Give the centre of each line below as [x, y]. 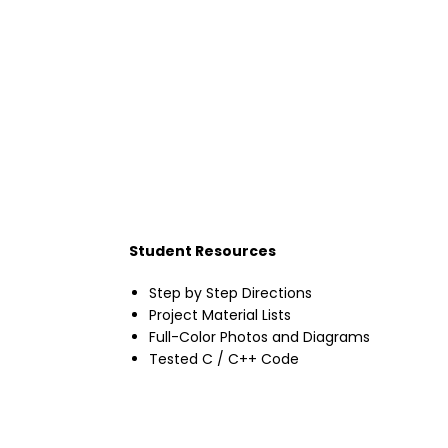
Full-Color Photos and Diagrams [259, 337]
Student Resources [202, 251]
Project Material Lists [220, 315]
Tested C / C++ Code [224, 359]
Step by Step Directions [230, 293]
